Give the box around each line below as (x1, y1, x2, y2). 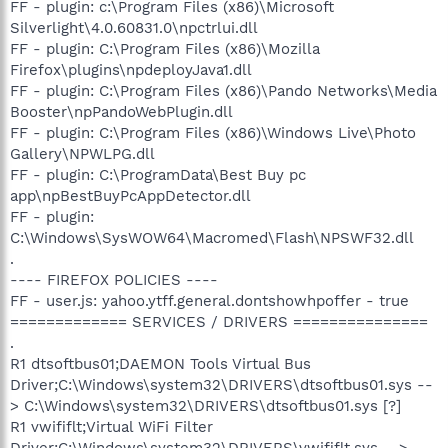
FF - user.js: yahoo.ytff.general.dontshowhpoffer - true (10, 291, 409, 310)
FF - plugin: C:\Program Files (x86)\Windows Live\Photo (10, 123, 416, 142)
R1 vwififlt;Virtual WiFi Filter (10, 417, 213, 436)
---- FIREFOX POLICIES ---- (10, 270, 218, 289)
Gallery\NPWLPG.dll (10, 144, 155, 163)
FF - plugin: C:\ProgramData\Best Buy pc (10, 165, 306, 184)
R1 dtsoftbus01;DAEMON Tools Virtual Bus (10, 354, 311, 373)
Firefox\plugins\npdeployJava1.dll (10, 60, 252, 79)
